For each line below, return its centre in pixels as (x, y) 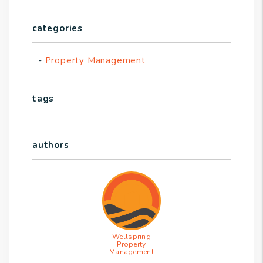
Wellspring (131, 237)
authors (51, 145)
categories (58, 28)
